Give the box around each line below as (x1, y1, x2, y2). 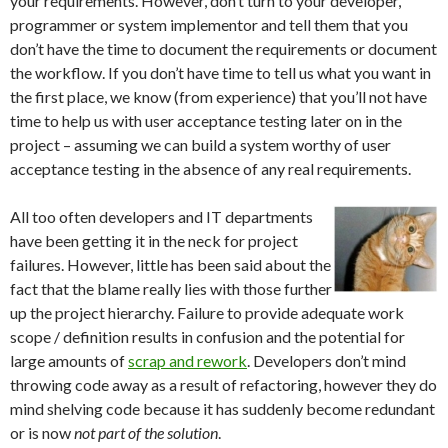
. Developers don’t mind (247, 351, 406, 370)
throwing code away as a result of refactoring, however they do (10, 375, 437, 394)
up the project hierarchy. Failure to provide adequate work (10, 303, 404, 322)
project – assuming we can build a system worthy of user (10, 135, 391, 154)
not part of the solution (74, 423, 218, 442)
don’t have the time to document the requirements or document (10, 39, 437, 58)
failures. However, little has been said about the (10, 255, 331, 274)
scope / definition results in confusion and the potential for (10, 327, 405, 346)
